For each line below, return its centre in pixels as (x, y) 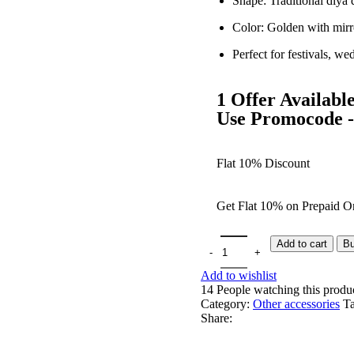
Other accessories (296, 304)
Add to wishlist (239, 276)
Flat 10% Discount (263, 164)
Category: (225, 304)
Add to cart (302, 244)
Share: (217, 318)
